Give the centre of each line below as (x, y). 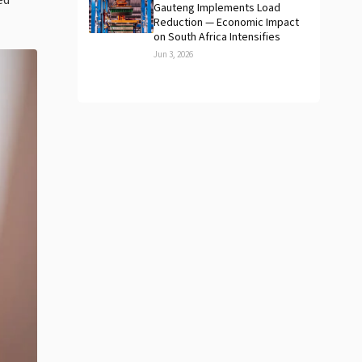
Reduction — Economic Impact (226, 23)
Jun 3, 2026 (173, 55)
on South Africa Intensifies (217, 37)
